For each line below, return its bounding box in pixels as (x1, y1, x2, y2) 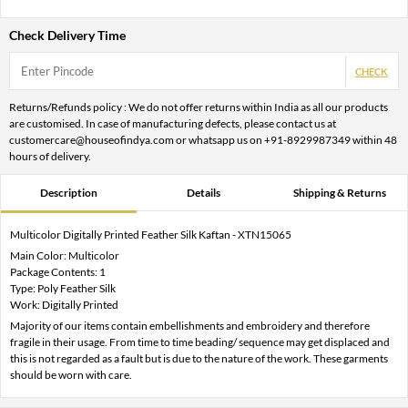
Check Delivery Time (9, 27, 126, 44)
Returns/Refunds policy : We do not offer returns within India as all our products (9, 100, 388, 115)
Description (39, 186, 97, 200)
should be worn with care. (10, 368, 132, 382)
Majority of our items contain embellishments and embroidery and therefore (10, 319, 370, 333)
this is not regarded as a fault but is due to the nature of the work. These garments (10, 352, 388, 366)
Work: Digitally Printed (10, 298, 118, 312)
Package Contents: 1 (10, 265, 106, 280)
